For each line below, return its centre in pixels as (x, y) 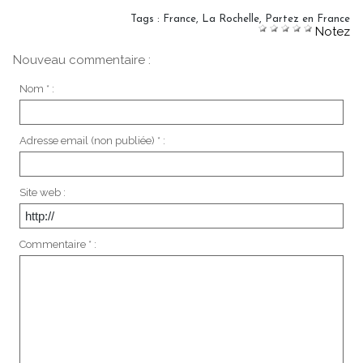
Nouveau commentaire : (82, 60)
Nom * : (36, 89)
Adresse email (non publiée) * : (92, 141)
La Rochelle (231, 19)
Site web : (42, 193)
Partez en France (307, 19)
